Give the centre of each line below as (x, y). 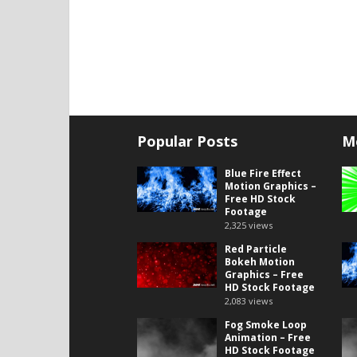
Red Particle (256, 249)
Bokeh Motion (260, 262)
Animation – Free (268, 338)
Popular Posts (187, 141)
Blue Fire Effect (263, 174)
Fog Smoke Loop (266, 325)
